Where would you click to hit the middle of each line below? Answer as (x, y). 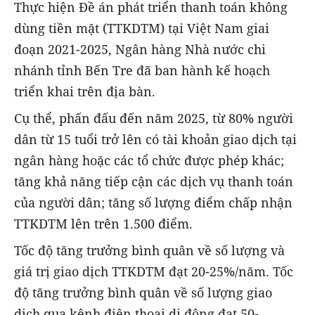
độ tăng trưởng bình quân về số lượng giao (143, 293)
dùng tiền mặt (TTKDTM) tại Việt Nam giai (142, 28)
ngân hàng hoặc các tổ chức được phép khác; (149, 161)
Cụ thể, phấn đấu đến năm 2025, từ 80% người (154, 118)
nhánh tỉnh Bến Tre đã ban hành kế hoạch (142, 71)
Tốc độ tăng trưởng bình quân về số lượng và (149, 251)
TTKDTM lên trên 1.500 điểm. (103, 224)
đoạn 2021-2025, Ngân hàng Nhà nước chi (140, 50)
